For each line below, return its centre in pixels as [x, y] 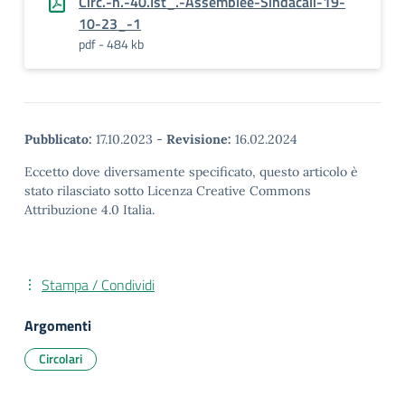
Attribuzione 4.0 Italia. [89, 210]
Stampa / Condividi [98, 285]
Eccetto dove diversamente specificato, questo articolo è [191, 172]
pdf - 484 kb [111, 44]
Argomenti [58, 325]
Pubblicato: [58, 139]
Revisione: [199, 139]
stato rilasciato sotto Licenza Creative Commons [168, 191]
